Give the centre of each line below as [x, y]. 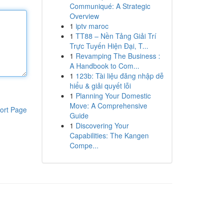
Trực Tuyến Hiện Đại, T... [109, 46]
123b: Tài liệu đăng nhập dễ [119, 76]
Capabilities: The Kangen [109, 135]
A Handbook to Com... [104, 66]
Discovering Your [102, 125]
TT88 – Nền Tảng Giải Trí [116, 36]
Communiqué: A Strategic [110, 6]
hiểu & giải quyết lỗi [100, 86]
